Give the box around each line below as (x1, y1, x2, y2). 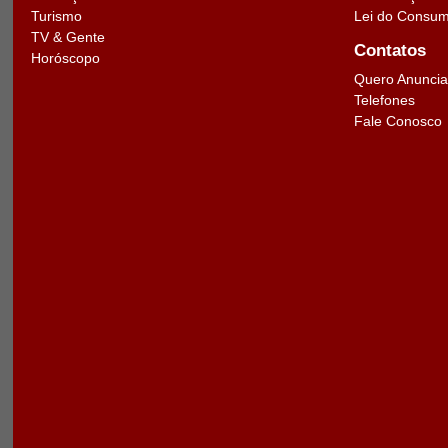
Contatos (353, 40, 426, 60)
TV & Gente (31, 29, 105, 45)
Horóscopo (31, 50, 100, 66)
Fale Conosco (353, 112, 442, 129)
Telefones (353, 91, 415, 108)
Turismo (31, 8, 82, 24)
